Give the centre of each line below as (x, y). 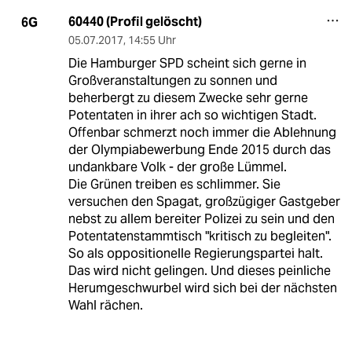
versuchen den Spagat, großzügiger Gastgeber (204, 202)
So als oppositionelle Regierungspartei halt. (195, 254)
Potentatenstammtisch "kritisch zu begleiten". (200, 236)
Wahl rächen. (105, 306)
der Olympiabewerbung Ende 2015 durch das (199, 150)
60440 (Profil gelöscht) (135, 22)
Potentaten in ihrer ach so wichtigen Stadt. (192, 115)
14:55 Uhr (152, 40)
